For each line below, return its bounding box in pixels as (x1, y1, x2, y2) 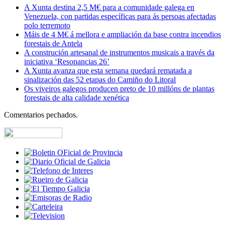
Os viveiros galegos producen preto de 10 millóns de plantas (24, 84, 214, 93)
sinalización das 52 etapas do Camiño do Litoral (24, 75, 176, 84)
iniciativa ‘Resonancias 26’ (24, 57, 109, 66)
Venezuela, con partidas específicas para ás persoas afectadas (24, 12, 216, 21)
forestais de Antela (24, 39, 82, 48)
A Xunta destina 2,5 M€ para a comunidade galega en (24, 3, 194, 12)
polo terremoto (24, 21, 70, 30)
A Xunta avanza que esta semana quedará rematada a (24, 66, 192, 75)
